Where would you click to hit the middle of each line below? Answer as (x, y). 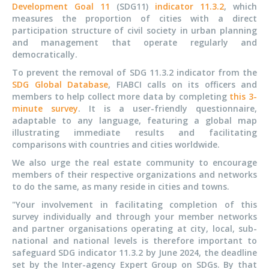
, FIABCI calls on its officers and (183, 85)
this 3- (243, 97)
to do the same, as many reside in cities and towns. (121, 187)
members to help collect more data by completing (121, 97)
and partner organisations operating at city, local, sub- (134, 229)
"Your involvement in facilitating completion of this (134, 205)
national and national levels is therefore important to (134, 241)
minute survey (45, 109)
